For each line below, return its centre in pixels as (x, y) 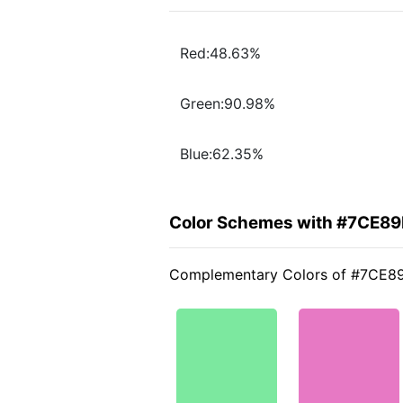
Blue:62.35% (222, 154)
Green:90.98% (228, 104)
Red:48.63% (220, 54)
